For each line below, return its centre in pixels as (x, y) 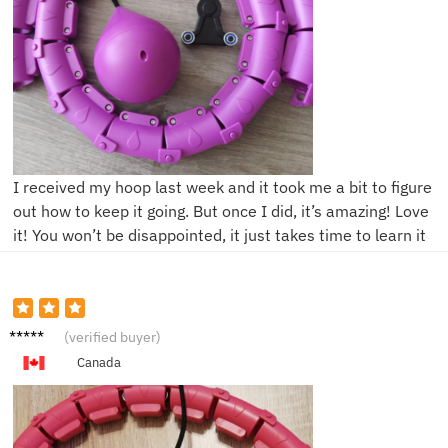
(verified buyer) (112, 337)
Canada (98, 363)
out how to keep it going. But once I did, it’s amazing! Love (221, 210)
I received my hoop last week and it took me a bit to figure (222, 186)
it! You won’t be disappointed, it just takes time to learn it (219, 234)
